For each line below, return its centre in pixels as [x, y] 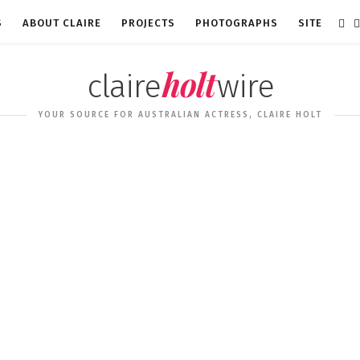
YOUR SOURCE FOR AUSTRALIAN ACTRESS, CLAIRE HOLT [180, 115]
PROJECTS [148, 23]
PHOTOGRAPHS [237, 23]
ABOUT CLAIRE [62, 23]
